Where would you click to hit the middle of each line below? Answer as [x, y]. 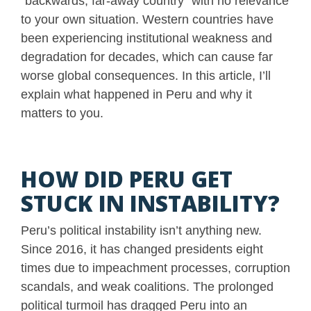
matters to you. [62, 114]
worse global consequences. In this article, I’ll [146, 76]
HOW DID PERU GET [127, 179]
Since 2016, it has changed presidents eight [142, 250]
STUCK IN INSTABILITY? [150, 203]
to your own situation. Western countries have [147, 20]
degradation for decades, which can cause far [147, 57]
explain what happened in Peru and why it [136, 95]
